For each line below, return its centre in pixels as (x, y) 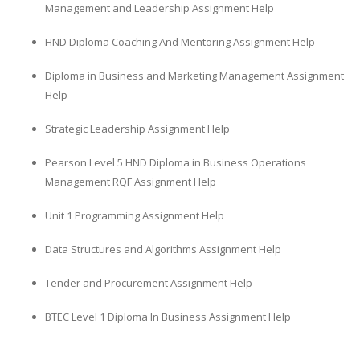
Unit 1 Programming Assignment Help (135, 216)
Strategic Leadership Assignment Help (137, 129)
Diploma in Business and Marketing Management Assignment (194, 76)
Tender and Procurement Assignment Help (149, 283)
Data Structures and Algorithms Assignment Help (163, 250)
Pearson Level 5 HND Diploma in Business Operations (176, 163)
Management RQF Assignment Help (131, 182)
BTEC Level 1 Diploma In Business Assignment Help (168, 317)
